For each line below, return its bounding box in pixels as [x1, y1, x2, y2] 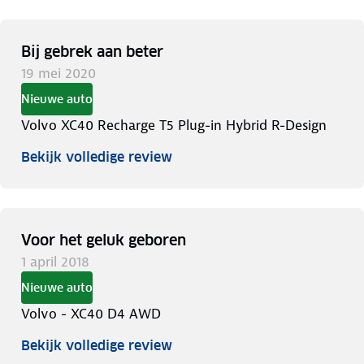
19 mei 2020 [21, 63, 96, 82]
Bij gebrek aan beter [21, 41, 163, 61]
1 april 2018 [21, 252, 89, 271]
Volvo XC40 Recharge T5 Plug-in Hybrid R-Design [21, 115, 327, 134]
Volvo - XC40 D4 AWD [21, 304, 161, 323]
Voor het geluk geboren [21, 230, 186, 249]
